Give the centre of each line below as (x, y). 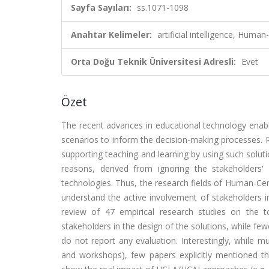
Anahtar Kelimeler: (111, 35)
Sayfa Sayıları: (101, 8)
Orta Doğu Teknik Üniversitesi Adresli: (153, 62)
